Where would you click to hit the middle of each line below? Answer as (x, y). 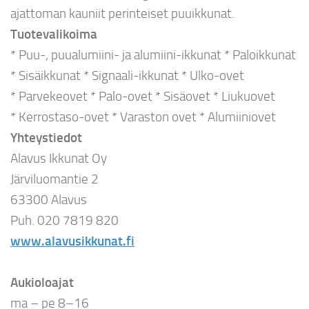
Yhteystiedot (46, 137)
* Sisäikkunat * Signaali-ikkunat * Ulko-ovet (127, 75)
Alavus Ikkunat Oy (59, 158)
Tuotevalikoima (54, 34)
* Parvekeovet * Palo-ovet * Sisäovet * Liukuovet (143, 96)
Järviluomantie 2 (54, 179)
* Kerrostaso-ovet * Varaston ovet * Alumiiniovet (143, 117)
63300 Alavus (49, 199)
